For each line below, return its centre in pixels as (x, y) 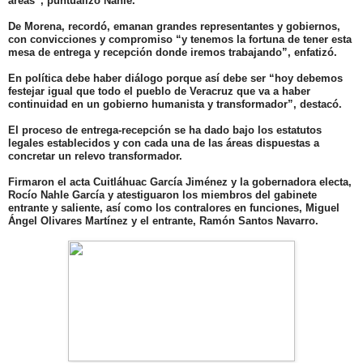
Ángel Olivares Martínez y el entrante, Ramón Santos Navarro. (163, 220)
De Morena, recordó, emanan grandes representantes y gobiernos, (174, 26)
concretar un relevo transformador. (97, 156)
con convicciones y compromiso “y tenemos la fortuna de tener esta (180, 39)
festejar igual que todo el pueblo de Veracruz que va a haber (159, 91)
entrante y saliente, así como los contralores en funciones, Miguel (174, 207)
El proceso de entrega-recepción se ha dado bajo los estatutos (165, 130)
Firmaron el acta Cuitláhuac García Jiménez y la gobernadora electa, (180, 181)
